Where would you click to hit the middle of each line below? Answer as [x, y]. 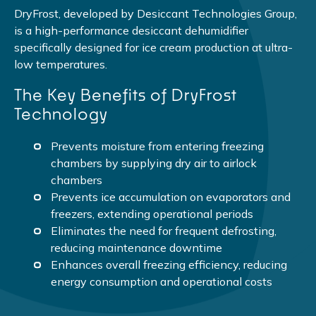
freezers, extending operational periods [152, 213]
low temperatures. [61, 64]
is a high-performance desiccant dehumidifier [131, 30]
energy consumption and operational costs [162, 281]
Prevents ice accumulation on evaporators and [171, 196]
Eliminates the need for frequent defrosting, [164, 230]
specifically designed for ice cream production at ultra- [153, 47]
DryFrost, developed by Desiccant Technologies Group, [156, 13]
